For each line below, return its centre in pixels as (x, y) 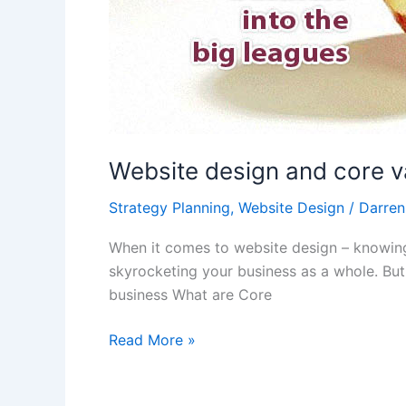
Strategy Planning (169, 207)
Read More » (152, 340)
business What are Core (190, 295)
